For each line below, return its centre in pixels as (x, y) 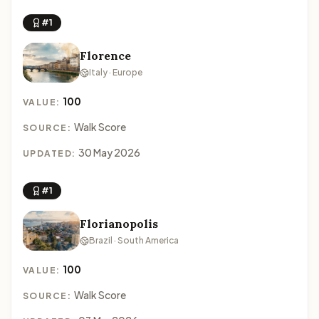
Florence (105, 56)
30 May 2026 (109, 152)
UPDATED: (51, 153)
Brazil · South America (134, 240)
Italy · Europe (116, 72)
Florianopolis (119, 224)
